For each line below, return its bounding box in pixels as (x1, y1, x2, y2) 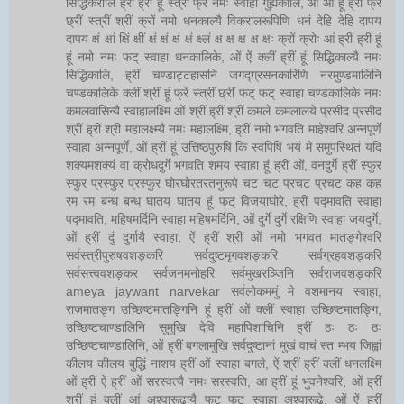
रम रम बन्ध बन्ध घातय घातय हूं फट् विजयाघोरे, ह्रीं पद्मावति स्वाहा (66, 193, 381, 208)
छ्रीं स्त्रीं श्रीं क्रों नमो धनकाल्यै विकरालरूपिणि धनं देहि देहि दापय (66, 13, 381, 28)
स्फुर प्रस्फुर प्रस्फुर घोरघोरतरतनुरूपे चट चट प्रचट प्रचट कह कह (66, 175, 381, 190)
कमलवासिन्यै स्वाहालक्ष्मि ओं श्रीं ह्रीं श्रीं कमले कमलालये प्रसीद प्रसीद (66, 103, 381, 118)
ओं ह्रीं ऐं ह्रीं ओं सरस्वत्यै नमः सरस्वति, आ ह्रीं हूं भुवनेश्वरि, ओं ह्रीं (66, 373, 381, 389)
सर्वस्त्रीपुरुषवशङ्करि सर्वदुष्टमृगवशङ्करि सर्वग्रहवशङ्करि (66, 247, 381, 262)
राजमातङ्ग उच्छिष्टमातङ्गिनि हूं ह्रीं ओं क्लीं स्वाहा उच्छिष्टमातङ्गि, (66, 301, 381, 317)
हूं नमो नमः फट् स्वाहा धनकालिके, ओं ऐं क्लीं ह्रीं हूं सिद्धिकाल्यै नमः (66, 49, 381, 64)
